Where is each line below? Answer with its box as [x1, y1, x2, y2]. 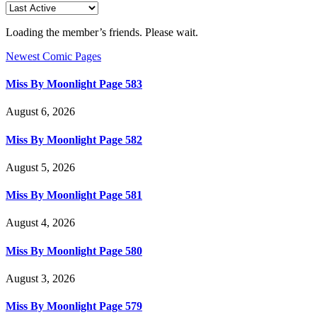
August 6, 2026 [6, 105, 75, 118]
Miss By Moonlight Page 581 [6, 189, 142, 202]
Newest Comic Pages [6, 50, 101, 62]
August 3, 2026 [6, 272, 75, 284]
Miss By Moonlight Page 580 [6, 244, 142, 257]
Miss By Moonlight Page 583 [6, 78, 142, 91]
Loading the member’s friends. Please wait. [6, 25, 198, 38]
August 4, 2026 [6, 217, 75, 229]
